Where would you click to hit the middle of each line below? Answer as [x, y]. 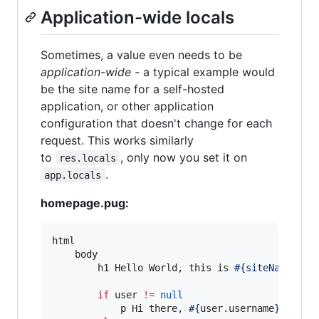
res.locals [88, 158]
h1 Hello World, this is [143, 267]
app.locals [73, 175]
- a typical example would [203, 72]
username [251, 308]
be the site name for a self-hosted [132, 89]
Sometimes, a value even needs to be [141, 54]
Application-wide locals [137, 18]
